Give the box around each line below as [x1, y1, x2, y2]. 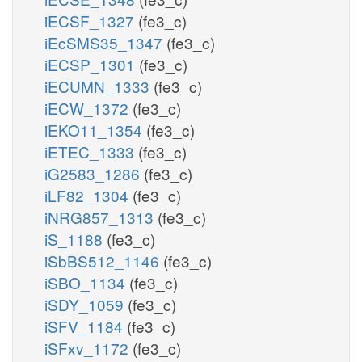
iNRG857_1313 [44, 205, 158, 228]
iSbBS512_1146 [44, 249, 163, 271]
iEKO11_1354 [44, 118, 146, 141]
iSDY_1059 [44, 293, 128, 315]
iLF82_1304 [44, 183, 133, 206]
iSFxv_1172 [44, 336, 133, 359]
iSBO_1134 [44, 271, 129, 293]
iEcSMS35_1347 [44, 31, 166, 53]
